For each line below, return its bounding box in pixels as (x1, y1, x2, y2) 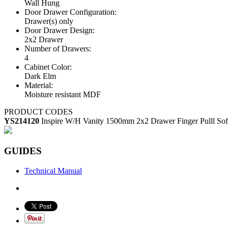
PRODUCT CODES (4, 107, 73, 117)
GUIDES (4, 146, 42, 156)
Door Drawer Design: (24, 26, 95, 35)
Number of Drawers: (24, 44, 91, 53)
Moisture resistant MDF (24, 90, 101, 99)
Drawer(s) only (24, 17, 73, 26)
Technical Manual (24, 166, 82, 175)
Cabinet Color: (24, 63, 72, 72)
